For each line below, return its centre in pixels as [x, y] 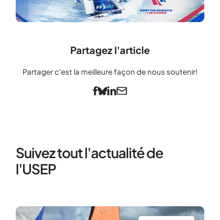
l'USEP [36, 168]
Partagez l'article [110, 50]
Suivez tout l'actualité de [89, 152]
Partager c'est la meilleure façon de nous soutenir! [110, 71]
